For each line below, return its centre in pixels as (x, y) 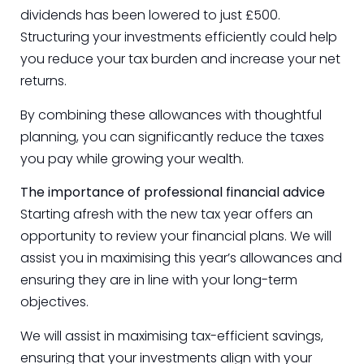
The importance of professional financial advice (173, 193)
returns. (43, 81)
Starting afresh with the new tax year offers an (167, 214)
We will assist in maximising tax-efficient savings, (172, 336)
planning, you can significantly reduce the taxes (172, 136)
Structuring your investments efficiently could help (179, 37)
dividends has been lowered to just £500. (150, 15)
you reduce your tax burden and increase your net (180, 59)
